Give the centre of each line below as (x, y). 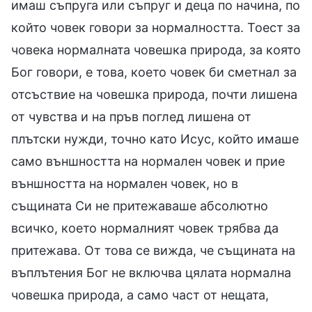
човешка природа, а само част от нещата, (140, 295)
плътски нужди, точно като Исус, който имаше (155, 139)
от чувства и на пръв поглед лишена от (131, 116)
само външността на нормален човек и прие (148, 161)
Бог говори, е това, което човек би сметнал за (154, 72)
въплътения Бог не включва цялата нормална (151, 272)
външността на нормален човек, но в (125, 183)
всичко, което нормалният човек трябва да (145, 228)
